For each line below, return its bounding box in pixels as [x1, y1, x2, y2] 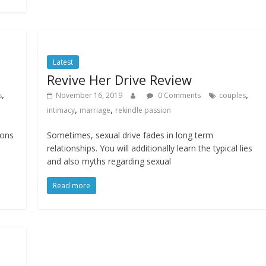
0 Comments [156, 90, 201, 101]
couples [219, 90, 246, 101]
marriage [80, 105, 111, 116]
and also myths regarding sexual [47, 156, 172, 167]
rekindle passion [115, 105, 172, 116]
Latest [53, 57, 74, 68]
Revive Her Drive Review [47, 71, 192, 89]
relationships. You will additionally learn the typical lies [47, 142, 253, 154]
